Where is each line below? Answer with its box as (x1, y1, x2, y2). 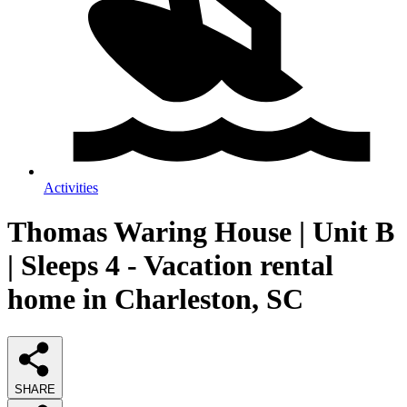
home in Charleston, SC (7, 283, 303, 316)
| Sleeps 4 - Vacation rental (7, 249, 333, 283)
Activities (44, 180, 98, 195)
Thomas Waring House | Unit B (7, 215, 394, 249)
